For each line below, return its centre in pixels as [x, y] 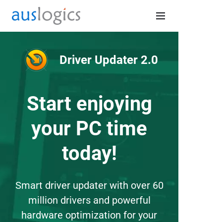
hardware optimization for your [89, 215]
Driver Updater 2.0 [109, 60]
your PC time [89, 129]
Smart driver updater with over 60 [89, 185]
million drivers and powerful [89, 200]
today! [89, 153]
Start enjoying [89, 104]
